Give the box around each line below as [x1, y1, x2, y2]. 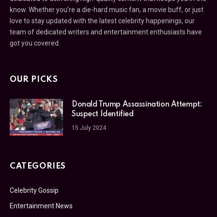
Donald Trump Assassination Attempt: [72, 100, 202, 108]
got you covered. [10, 39, 60, 47]
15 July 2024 [72, 124, 106, 131]
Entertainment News [10, 201, 73, 210]
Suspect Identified [72, 110, 134, 118]
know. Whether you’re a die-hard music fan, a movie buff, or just [10, 5, 203, 14]
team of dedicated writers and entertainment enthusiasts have [10, 28, 202, 36]
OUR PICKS [10, 75, 58, 84]
